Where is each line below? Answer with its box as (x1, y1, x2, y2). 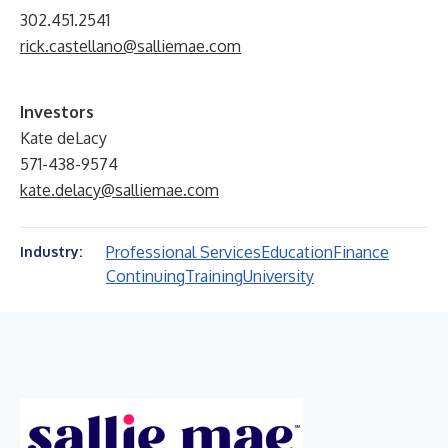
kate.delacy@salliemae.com (20, 180, 219, 200)
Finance (333, 242, 389, 262)
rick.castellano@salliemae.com (20, 36, 241, 56)
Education (261, 242, 333, 262)
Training (185, 266, 243, 286)
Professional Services (106, 242, 261, 262)
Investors (20, 102, 94, 122)
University (243, 266, 314, 286)
